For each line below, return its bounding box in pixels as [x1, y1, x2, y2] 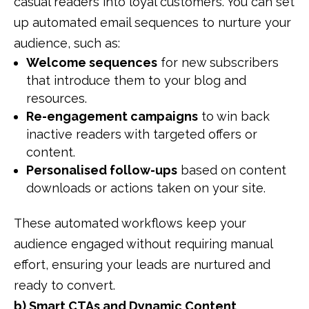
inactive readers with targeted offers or [26, 127, 257, 142]
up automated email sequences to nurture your [14, 15, 291, 30]
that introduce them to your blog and [26, 73, 246, 88]
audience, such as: [14, 36, 120, 51]
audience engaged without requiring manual [14, 237, 272, 252]
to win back [198, 109, 270, 124]
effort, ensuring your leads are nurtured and [14, 257, 270, 272]
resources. [26, 91, 87, 106]
